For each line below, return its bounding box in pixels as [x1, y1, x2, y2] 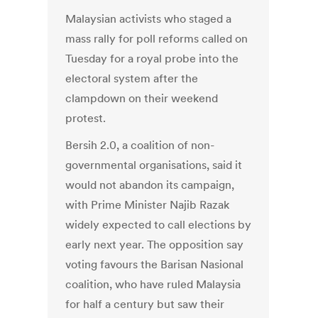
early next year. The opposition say [65, 237, 244, 252]
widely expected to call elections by [65, 217, 252, 232]
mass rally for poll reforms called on [65, 31, 248, 46]
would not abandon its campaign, [65, 177, 235, 192]
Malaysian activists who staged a [65, 11, 232, 26]
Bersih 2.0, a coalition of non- [65, 138, 215, 153]
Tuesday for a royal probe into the [65, 51, 239, 66]
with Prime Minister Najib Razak [65, 197, 230, 212]
